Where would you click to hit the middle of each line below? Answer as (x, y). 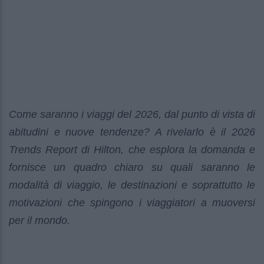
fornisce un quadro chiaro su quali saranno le (132, 168)
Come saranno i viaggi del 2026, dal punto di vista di (132, 115)
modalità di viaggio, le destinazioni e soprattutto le (132, 185)
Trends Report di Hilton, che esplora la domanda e (132, 150)
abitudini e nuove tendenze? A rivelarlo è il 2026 (132, 132)
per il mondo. (39, 221)
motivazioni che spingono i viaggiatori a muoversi (132, 203)
